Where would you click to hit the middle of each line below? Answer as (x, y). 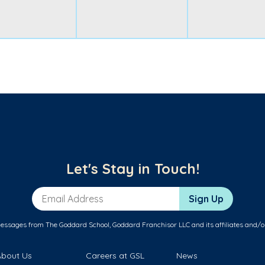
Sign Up (206, 199)
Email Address (63, 193)
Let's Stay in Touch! (132, 169)
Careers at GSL (115, 256)
